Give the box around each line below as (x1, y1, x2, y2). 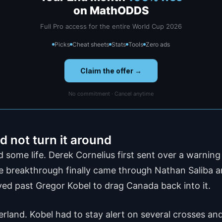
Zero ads (146, 40, 170, 48)
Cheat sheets (72, 40, 109, 48)
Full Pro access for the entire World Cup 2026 (40, 22, 182, 30)
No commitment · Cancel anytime (68, 90, 154, 97)
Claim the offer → (80, 67, 142, 76)
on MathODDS (73, 3, 149, 17)
